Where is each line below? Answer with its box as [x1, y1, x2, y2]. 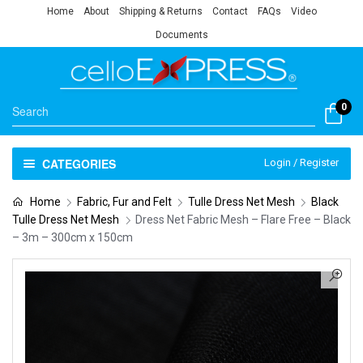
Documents [155, 29, 208, 41]
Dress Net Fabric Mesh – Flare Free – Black [135, 212, 351, 226]
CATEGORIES [41, 155, 116, 172]
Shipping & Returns [118, 6, 203, 17]
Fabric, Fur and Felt [76, 194, 172, 208]
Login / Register [264, 156, 339, 169]
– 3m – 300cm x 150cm [12, 230, 133, 244]
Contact [211, 6, 248, 17]
